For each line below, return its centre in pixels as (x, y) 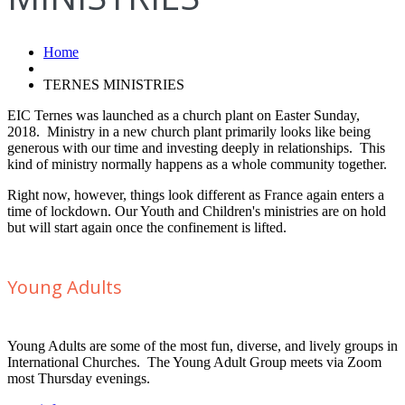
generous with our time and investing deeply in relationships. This (196, 148)
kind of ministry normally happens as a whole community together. (197, 165)
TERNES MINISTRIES (114, 85)
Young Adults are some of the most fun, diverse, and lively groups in (202, 346)
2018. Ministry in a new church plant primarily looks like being (189, 132)
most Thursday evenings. (79, 379)
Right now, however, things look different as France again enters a (196, 195)
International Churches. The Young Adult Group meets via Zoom (194, 363)
